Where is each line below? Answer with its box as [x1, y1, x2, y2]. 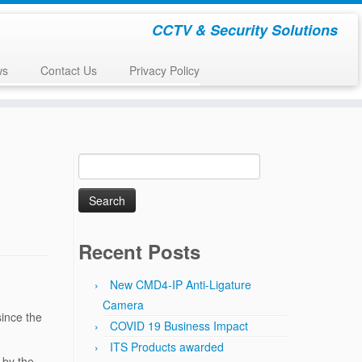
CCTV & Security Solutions [151, 19, 338, 40]
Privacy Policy [128, 62, 200, 78]
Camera [103, 297, 144, 313]
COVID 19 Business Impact [110, 318, 248, 334]
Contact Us [40, 62, 97, 78]
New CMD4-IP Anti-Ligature [110, 276, 251, 293]
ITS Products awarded [110, 339, 224, 355]
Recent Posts [78, 238, 200, 265]
